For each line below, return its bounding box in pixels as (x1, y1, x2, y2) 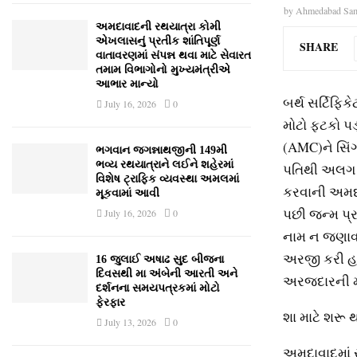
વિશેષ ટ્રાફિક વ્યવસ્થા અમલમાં (96, 173, 239, 185)
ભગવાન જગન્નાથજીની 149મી (96, 144, 227, 156)
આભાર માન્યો (96, 78, 159, 90)
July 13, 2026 (104, 316, 156, 328)
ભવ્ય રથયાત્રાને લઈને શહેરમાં (96, 159, 233, 171)
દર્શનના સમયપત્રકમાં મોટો (96, 282, 220, 294)
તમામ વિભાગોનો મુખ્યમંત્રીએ (96, 64, 230, 76)
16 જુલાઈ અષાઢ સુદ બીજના (96, 253, 224, 265)
